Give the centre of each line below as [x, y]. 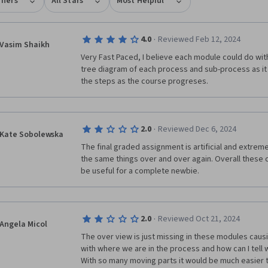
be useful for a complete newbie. [141, 171]
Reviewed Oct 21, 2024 [199, 219]
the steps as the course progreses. [145, 81]
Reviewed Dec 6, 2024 [197, 129]
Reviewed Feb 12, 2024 [199, 39]
